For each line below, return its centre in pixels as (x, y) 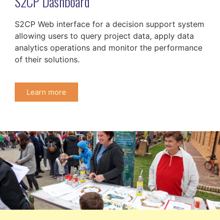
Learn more (46, 92)
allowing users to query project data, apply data (104, 36)
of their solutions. (47, 60)
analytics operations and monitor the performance (109, 48)
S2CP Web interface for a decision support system (110, 24)
